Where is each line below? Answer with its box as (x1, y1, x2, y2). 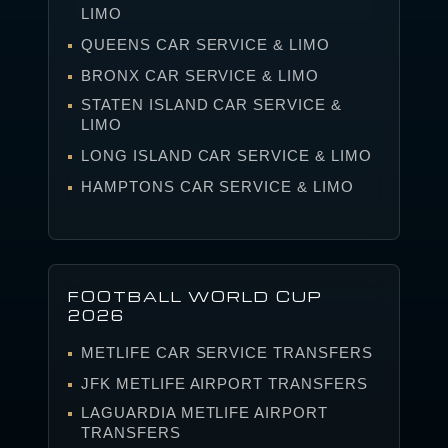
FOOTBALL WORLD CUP (68, 286, 323, 305)
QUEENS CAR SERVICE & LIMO (80, 35, 330, 53)
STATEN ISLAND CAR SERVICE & (80, 95, 342, 113)
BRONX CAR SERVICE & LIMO (80, 66, 320, 84)
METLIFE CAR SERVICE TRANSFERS (80, 343, 373, 361)
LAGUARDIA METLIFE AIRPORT (80, 403, 328, 421)
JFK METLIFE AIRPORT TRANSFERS (80, 374, 368, 392)
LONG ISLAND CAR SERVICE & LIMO (80, 146, 372, 164)
